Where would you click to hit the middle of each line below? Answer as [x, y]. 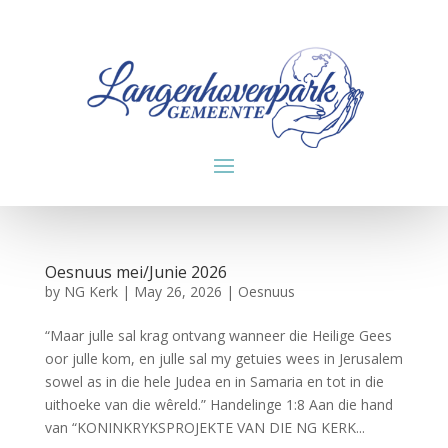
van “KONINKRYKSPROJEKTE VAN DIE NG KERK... [204, 427]
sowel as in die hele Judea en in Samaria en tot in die [214, 381]
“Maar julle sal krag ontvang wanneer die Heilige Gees [218, 335]
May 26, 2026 [177, 291]
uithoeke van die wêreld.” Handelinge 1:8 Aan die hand [218, 404]
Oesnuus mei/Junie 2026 [135, 271]
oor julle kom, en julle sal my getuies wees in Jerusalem [223, 358]
